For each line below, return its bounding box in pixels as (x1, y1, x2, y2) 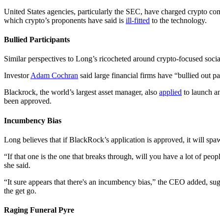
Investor (4, 71, 30, 80)
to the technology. (150, 16, 207, 25)
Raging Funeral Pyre (4, 206, 74, 215)
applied (159, 88, 182, 97)
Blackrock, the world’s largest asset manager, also (4, 88, 159, 97)
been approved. (4, 97, 52, 106)
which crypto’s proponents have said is (4, 16, 126, 25)
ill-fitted (126, 16, 150, 25)
